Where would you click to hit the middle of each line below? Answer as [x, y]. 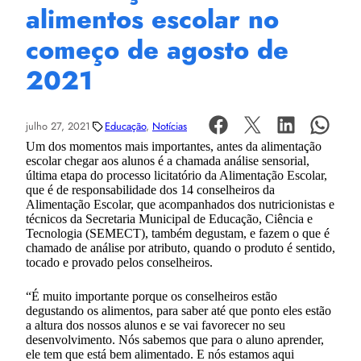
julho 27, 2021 [58, 127]
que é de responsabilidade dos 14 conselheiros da [150, 189]
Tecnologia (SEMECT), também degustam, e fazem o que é [178, 233]
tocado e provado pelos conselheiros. [119, 262]
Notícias [170, 127]
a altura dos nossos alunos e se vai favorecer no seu [156, 325]
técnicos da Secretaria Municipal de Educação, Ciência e [169, 218]
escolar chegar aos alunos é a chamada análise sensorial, [168, 160]
